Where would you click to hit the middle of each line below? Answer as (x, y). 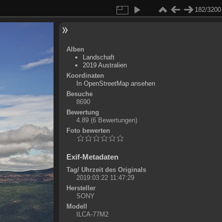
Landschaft (98, 57)
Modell (77, 206)
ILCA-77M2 (92, 214)
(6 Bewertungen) (114, 120)
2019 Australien (105, 65)
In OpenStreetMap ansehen (115, 83)
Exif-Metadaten (92, 157)
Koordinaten (85, 76)
